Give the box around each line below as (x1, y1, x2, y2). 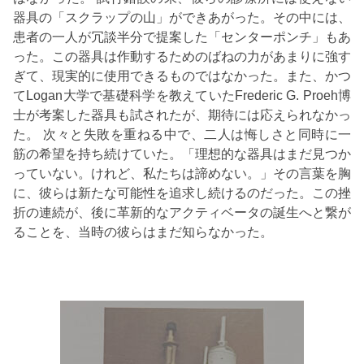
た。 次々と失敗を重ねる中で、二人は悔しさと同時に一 (13, 127, 351, 141)
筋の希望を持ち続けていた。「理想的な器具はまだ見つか (13, 146, 351, 161)
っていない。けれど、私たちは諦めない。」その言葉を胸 (13, 166, 351, 180)
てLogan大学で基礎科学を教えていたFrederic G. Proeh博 (13, 88, 351, 102)
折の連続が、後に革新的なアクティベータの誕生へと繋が (13, 205, 351, 219)
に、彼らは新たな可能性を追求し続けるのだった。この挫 (13, 185, 351, 200)
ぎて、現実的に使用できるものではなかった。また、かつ (13, 68, 351, 83)
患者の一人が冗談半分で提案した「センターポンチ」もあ (13, 29, 351, 44)
